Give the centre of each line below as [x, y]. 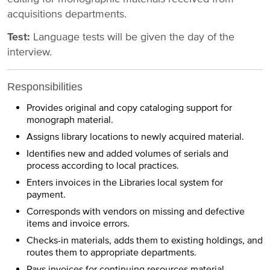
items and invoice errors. [78, 224]
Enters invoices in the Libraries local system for [125, 183]
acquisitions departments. [68, 14]
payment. [46, 195]
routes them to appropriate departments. [111, 253]
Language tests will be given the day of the [132, 36]
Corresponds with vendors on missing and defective [136, 212]
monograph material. [70, 120]
